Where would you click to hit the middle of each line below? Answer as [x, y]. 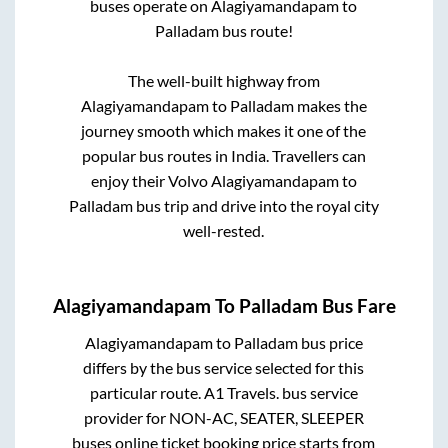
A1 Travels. [241, 393]
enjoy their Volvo [150, 180]
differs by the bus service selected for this [224, 368]
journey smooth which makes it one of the [224, 130]
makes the [330, 105]
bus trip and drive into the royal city [255, 205]
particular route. [146, 393]
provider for [126, 418]
